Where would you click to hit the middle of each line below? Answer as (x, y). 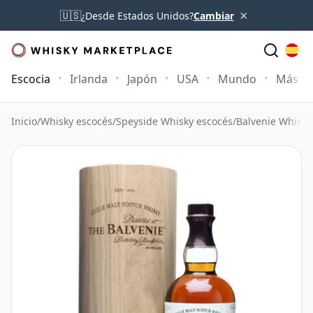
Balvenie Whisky (274, 121)
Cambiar (213, 15)
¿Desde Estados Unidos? (137, 15)
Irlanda (89, 79)
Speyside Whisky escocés (174, 121)
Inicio (24, 121)
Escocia (31, 79)
